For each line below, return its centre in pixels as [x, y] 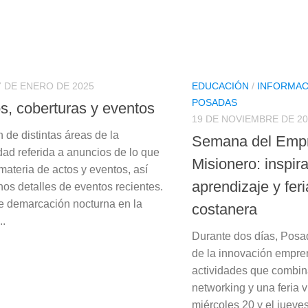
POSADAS [214, 102]
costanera [224, 210]
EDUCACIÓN [220, 86]
